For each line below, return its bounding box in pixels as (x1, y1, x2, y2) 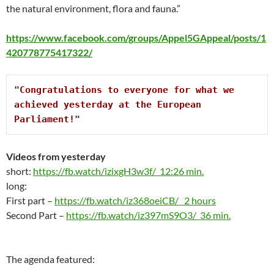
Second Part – (6, 209, 66, 221)
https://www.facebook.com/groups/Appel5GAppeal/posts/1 (6, 32, 266, 43)
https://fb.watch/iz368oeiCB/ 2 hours (54, 194, 216, 206)
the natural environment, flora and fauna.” (6, 2, 180, 14)
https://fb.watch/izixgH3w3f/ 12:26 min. (33, 165, 204, 177)
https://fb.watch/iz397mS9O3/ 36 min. (66, 209, 231, 221)
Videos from (6, 150, 61, 162)
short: (6, 165, 33, 177)
